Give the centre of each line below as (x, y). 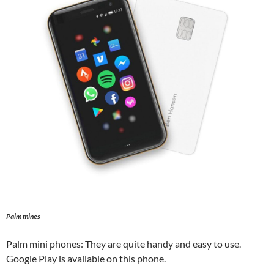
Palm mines (23, 217)
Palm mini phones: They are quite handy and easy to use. (124, 244)
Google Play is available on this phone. (86, 259)
